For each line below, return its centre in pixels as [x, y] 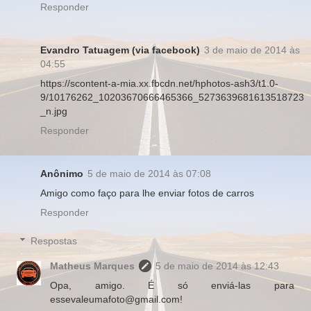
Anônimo [62, 173]
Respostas [54, 241]
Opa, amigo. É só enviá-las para [172, 286]
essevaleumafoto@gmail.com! [117, 300]
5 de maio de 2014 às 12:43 [218, 266]
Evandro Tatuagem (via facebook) [120, 50]
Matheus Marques [93, 266]
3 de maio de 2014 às [252, 50]
